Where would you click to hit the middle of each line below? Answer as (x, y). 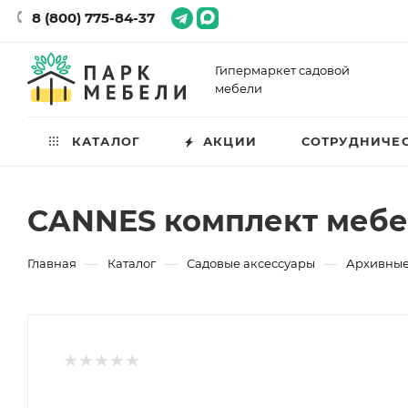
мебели (239, 88)
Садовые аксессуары (251, 263)
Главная (52, 263)
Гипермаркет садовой (282, 70)
